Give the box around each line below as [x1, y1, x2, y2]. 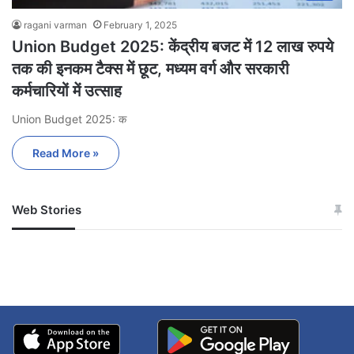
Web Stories [12, 201, 81, 217]
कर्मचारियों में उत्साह [12, 81, 122, 100]
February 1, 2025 [104, 18, 177, 31]
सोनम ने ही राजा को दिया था [188, 208, 323, 225]
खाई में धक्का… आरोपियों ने [188, 226, 320, 243]
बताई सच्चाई [188, 244, 249, 262]
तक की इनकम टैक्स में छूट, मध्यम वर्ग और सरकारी [12, 58, 289, 78]
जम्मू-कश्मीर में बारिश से [23, 208, 138, 225]
